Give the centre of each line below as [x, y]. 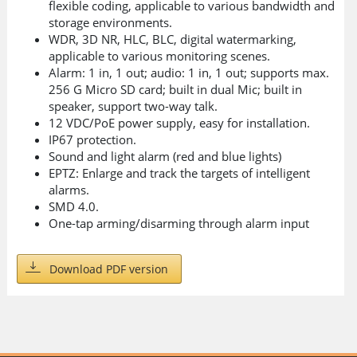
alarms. [69, 190]
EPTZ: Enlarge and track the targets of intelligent [179, 173]
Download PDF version [109, 269]
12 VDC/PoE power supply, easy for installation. [179, 123]
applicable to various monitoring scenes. [159, 56]
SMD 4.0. [74, 206]
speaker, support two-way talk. [133, 106]
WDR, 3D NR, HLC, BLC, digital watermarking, [173, 39]
